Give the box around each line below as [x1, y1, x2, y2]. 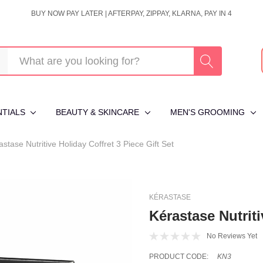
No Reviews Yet [207, 232, 257, 240]
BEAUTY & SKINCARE [56, 107, 140, 117]
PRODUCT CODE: [149, 252, 208, 261]
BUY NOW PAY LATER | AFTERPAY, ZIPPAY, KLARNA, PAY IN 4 [31, 9, 232, 18]
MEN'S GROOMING [170, 107, 245, 117]
